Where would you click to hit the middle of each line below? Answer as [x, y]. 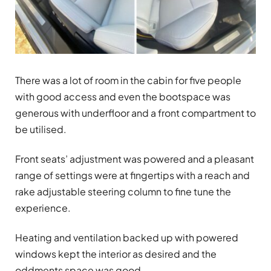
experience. [43, 207]
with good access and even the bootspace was [123, 96]
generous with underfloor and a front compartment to [135, 113]
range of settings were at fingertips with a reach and [132, 175]
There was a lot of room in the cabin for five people [128, 80]
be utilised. [41, 129]
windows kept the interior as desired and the [116, 254]
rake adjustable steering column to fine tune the [123, 191]
